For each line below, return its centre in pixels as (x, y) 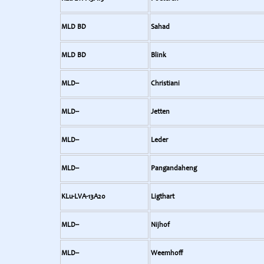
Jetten (160, 112)
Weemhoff (167, 253)
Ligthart (163, 197)
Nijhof (160, 225)
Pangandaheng (174, 169)
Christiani (165, 84)
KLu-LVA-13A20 (83, 197)
